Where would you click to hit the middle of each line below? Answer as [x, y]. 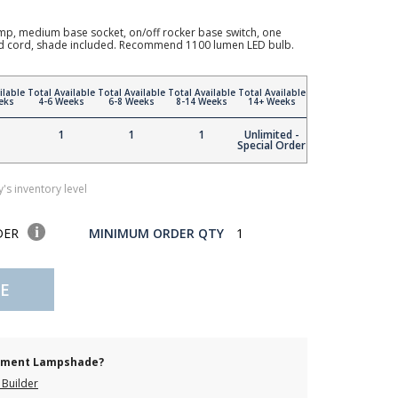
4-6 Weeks [61, 101]
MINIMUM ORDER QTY [156, 233]
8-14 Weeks [201, 101]
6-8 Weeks [131, 101]
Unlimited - [271, 135]
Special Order [271, 145]
